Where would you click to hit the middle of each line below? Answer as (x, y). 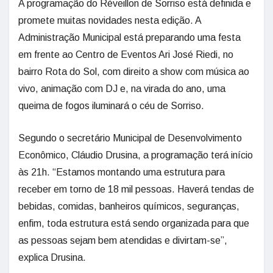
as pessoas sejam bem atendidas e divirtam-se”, (123, 241)
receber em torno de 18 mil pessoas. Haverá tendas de (136, 190)
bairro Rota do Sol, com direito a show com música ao (134, 72)
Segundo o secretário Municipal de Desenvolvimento (130, 138)
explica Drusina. (52, 258)
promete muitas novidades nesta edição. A (110, 21)
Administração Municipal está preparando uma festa (129, 38)
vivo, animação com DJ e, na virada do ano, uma (122, 89)
